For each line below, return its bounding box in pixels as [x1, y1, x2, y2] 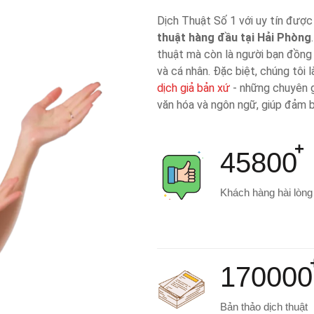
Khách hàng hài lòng [220, 186, 313, 198]
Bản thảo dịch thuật [220, 301, 308, 313]
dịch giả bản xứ [157, 81, 230, 95]
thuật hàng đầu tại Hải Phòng [157, 31, 311, 44]
